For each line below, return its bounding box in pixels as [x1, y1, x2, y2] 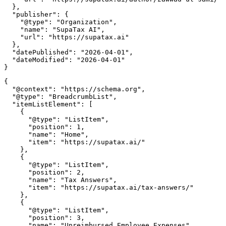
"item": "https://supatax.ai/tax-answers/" [4, 184, 194, 192]
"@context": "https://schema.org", [4, 85, 145, 93]
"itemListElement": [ [4, 100, 93, 108]
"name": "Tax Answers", [4, 176, 117, 184]
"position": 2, [4, 168, 85, 177]
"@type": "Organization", [4, 18, 117, 26]
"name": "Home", [4, 131, 89, 139]
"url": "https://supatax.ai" [4, 33, 129, 41]
